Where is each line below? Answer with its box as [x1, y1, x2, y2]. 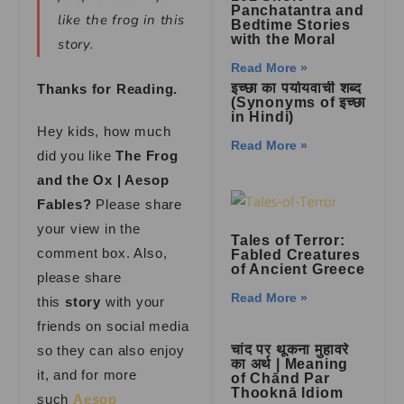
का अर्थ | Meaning [231, 356, 349, 372]
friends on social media [37, 318, 189, 334]
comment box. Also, [37, 245, 168, 261]
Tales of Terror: [231, 233, 345, 248]
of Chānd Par [231, 371, 330, 386]
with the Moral [231, 32, 336, 47]
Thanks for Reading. [37, 81, 179, 96]
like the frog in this [58, 10, 185, 29]
